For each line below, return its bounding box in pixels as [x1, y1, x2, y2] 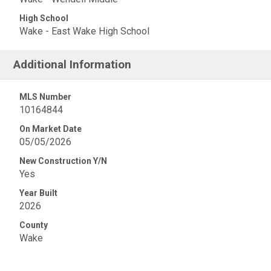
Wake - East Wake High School [19, 25, 149, 37]
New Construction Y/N [19, 156, 107, 166]
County [19, 220, 48, 230]
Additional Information [13, 57, 132, 71]
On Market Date [19, 124, 82, 134]
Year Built [19, 188, 57, 198]
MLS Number [19, 92, 71, 102]
